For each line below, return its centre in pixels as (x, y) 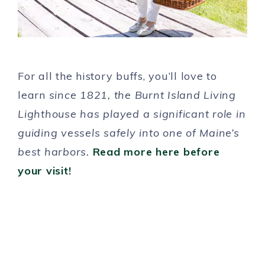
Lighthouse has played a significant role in (132, 114)
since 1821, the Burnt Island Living (142, 95)
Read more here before (156, 151)
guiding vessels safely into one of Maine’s (129, 132)
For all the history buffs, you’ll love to (117, 76)
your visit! (45, 170)
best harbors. (55, 151)
